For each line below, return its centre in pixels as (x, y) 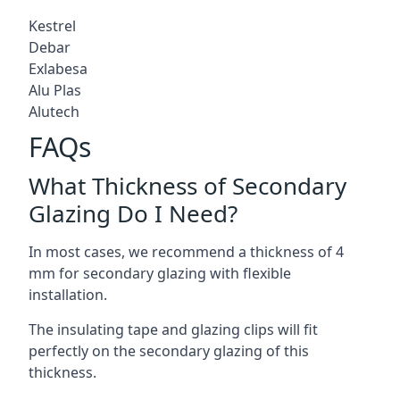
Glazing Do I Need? (133, 213)
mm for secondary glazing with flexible (160, 273)
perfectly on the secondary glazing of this (169, 350)
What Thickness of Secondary (187, 185)
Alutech (54, 111)
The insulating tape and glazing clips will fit (173, 329)
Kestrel (52, 25)
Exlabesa (58, 68)
